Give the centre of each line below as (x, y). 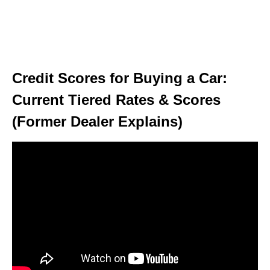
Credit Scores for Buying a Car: (120, 78)
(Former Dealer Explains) (97, 121)
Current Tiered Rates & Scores (116, 99)
